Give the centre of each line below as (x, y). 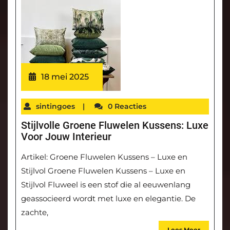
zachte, (35, 213)
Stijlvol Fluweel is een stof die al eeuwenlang (106, 185)
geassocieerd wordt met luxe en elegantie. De (108, 199)
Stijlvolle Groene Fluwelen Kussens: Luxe (115, 126)
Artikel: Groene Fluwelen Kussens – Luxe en (104, 157)
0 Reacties (127, 107)
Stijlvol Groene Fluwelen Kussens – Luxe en (103, 171)
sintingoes (55, 107)
